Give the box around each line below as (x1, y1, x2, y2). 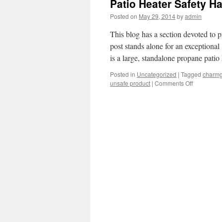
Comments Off (155, 79, 193, 87)
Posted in (110, 70, 135, 78)
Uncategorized (137, 70, 176, 78)
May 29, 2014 (139, 12, 175, 20)
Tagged (181, 70, 201, 78)
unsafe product (110, 79, 150, 87)
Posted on (110, 12, 137, 20)
